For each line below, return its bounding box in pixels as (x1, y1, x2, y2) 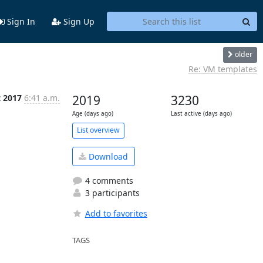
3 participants (82, 187, 140, 199)
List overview (76, 125, 120, 136)
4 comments (82, 175, 133, 187)
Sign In (4, 15, 35, 27)
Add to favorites (85, 208, 147, 220)
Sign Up (60, 15, 95, 27)
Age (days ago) (72, 109, 113, 117)
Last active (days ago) (170, 109, 232, 117)
